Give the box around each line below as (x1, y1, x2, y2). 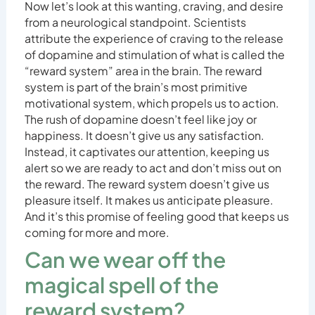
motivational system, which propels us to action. (24, 96, 279, 111)
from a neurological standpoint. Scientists (24, 15, 246, 30)
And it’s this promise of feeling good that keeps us (24, 209, 289, 224)
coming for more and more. (24, 225, 169, 240)
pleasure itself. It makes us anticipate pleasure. (24, 193, 274, 208)
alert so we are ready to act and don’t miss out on (24, 160, 281, 176)
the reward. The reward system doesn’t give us (24, 176, 269, 192)
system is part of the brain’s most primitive (24, 79, 247, 95)
